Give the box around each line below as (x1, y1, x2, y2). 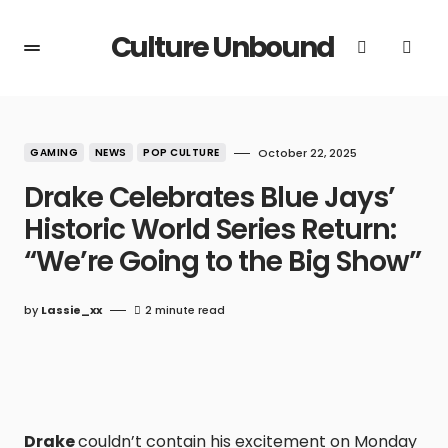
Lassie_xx (41, 302, 102, 318)
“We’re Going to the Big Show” (24, 242, 421, 281)
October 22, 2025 (257, 145, 357, 161)
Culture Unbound (110, 28, 334, 67)
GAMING (30, 145, 78, 160)
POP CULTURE (143, 145, 220, 160)
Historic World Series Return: (24, 210, 396, 249)
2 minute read (145, 302, 225, 318)
